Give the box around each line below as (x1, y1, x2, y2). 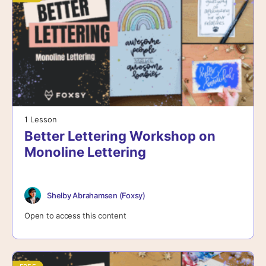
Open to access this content (24, 211, 126, 221)
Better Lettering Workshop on (24, 128, 216, 144)
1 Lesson (24, 115, 57, 125)
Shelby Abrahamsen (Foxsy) (47, 190, 145, 200)
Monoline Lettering (24, 144, 146, 160)
